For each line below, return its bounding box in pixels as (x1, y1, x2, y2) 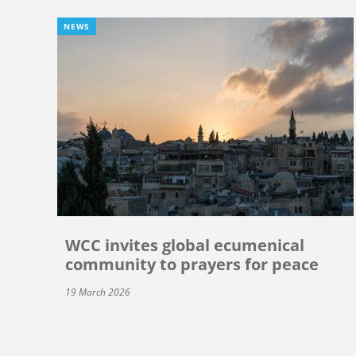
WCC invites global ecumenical (65, 234, 304, 256)
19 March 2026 (65, 284, 130, 299)
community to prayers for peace (65, 253, 319, 275)
